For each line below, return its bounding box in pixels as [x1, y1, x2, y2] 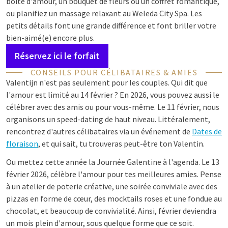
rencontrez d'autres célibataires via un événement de [6, 126, 192, 136]
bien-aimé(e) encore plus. [6, 33, 95, 43]
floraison [6, 138, 38, 149]
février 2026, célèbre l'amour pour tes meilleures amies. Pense [6, 169, 221, 179]
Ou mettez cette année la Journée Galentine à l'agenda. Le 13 [6, 157, 219, 167]
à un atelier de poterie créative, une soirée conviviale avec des [6, 181, 217, 191]
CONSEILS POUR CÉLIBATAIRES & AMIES [30, 67, 198, 77]
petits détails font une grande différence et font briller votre [6, 20, 216, 31]
